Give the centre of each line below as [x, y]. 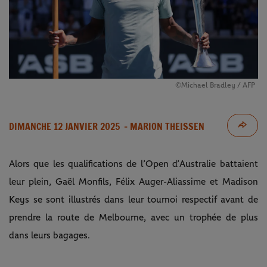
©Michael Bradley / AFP [215, 85]
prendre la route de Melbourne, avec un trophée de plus [133, 217]
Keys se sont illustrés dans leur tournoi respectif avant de [133, 199]
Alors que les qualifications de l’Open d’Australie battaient [133, 164]
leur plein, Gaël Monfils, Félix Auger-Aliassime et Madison [133, 181]
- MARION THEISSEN [163, 126]
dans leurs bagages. [49, 235]
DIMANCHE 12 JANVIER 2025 [64, 126]
